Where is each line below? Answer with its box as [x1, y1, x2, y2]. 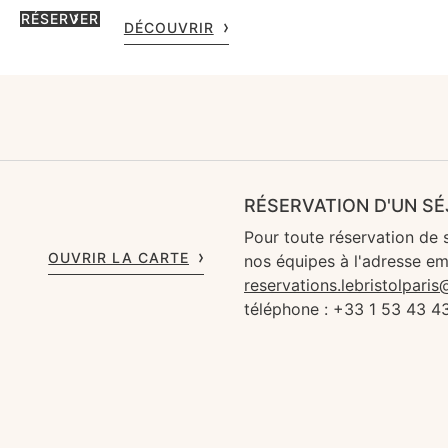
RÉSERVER [21, 9, 99, 27]
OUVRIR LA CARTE [48, 249, 189, 267]
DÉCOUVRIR [123, 18, 214, 36]
